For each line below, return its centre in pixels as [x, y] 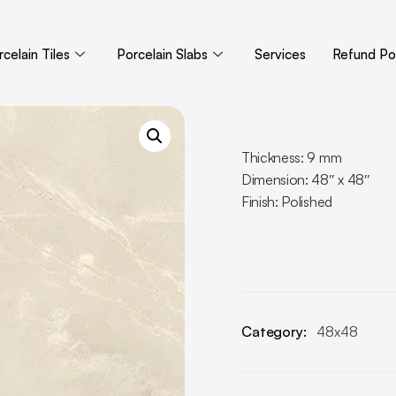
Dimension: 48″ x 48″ [306, 179]
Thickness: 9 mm [292, 157]
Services [280, 54]
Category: [276, 331]
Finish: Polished [287, 202]
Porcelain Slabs [162, 54]
